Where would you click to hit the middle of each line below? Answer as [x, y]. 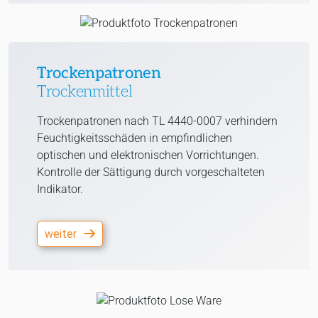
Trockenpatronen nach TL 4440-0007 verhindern [157, 121]
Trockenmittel [85, 92]
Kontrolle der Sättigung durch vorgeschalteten [151, 172]
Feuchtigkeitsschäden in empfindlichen [135, 138]
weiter [61, 234]
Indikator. [60, 190]
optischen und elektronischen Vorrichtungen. [148, 155]
